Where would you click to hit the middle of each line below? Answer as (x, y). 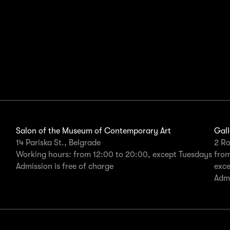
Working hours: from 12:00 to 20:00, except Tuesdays (114, 154)
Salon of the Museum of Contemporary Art (93, 131)
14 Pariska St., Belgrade (58, 142)
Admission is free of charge (64, 166)
